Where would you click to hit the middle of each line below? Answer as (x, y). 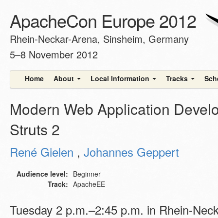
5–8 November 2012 (54, 54)
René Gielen (42, 152)
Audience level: (42, 174)
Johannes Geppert (131, 152)
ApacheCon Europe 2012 (103, 20)
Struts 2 (35, 129)
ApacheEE (89, 184)
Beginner (87, 174)
